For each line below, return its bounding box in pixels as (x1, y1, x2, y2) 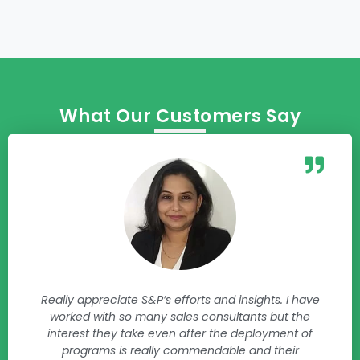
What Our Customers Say (59, 103, 301, 129)
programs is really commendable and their (61, 342, 299, 358)
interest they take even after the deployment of (47, 325, 313, 342)
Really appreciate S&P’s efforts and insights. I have (40, 291, 320, 308)
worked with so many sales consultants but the (50, 308, 310, 325)
